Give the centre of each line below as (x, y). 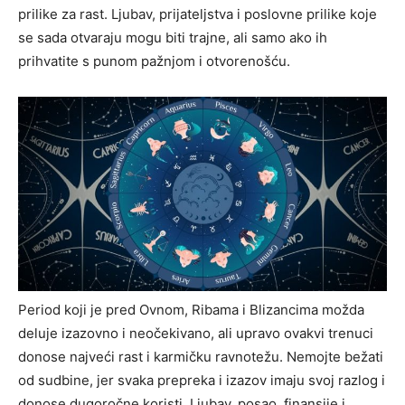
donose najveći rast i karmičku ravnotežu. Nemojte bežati (201, 356)
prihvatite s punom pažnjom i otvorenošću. (154, 61)
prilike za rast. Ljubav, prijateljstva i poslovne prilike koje (198, 14)
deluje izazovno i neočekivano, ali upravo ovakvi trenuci (196, 333)
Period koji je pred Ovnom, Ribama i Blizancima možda (191, 309)
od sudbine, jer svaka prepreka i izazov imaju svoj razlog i (202, 380)
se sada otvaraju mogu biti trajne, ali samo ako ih (173, 37)
